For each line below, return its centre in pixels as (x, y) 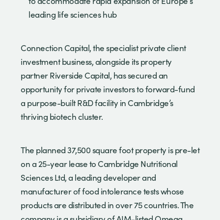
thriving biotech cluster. (62, 116)
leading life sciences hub (73, 14)
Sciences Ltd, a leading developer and (88, 177)
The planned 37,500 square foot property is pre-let (110, 150)
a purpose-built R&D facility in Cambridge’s (97, 103)
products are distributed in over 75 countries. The (107, 205)
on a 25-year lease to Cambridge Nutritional (99, 164)
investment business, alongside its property (96, 61)
